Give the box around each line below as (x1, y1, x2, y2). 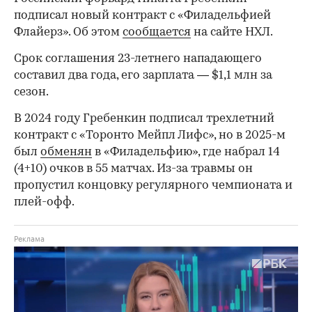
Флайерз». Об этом (14, 26, 123, 39)
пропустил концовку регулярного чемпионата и (14, 180, 292, 192)
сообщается (123, 26, 191, 39)
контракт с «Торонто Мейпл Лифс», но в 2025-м (14, 130, 286, 142)
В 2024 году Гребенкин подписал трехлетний (14, 113, 274, 125)
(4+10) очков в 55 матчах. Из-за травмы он (14, 163, 253, 175)
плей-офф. (14, 196, 75, 209)
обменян (40, 146, 92, 159)
